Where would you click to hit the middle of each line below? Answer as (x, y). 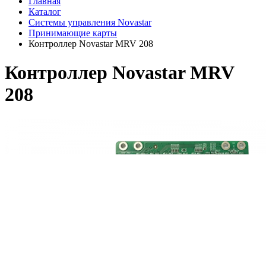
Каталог (45, 12)
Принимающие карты (73, 33)
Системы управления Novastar (90, 22)
